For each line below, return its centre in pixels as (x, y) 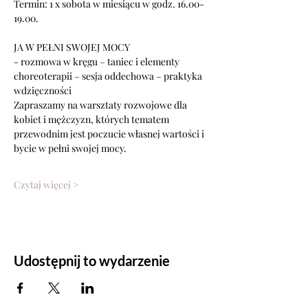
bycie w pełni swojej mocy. (70, 148)
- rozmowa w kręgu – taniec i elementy (98, 62)
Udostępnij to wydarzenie (92, 261)
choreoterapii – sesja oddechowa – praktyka (108, 76)
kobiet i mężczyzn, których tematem (91, 119)
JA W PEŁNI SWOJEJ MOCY (72, 47)
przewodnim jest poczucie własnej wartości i (110, 134)
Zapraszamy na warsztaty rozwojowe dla (101, 105)
